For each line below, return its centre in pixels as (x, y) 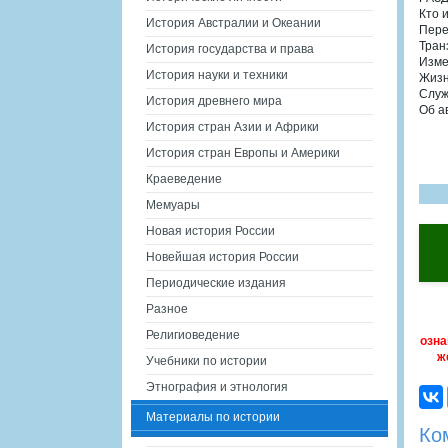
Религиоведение (193, 335)
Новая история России (210, 231)
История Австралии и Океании (233, 23)
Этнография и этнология (217, 387)
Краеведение (184, 179)
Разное (167, 309)
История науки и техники (217, 75)
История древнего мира (214, 101)
